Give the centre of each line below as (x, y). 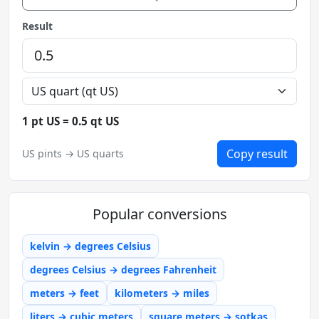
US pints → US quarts (73, 154)
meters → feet (64, 293)
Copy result (257, 153)
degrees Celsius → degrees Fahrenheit (123, 269)
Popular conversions (159, 214)
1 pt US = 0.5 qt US (70, 121)
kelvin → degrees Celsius (90, 246)
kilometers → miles (162, 293)
